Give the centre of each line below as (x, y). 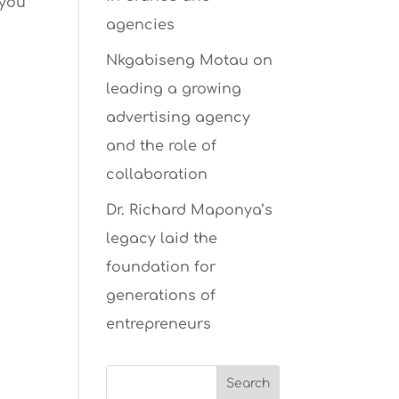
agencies (141, 25)
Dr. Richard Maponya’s (190, 210)
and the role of (162, 146)
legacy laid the (162, 239)
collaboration (157, 175)
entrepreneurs (159, 324)
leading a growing (174, 89)
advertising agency (179, 118)
